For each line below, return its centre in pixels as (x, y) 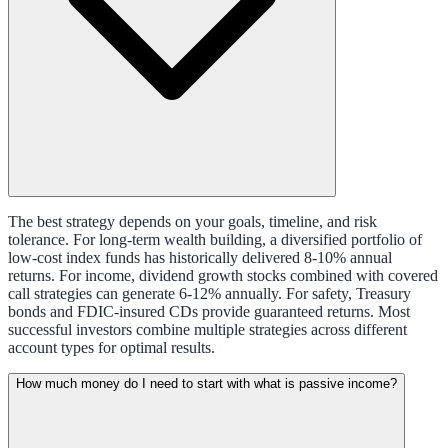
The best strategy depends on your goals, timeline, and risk (192, 221)
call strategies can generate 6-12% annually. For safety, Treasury (209, 293)
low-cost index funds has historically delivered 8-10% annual (200, 257)
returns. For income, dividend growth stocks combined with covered (223, 275)
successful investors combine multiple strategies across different (207, 329)
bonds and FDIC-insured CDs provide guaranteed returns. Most (209, 311)
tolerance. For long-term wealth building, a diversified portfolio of (215, 239)
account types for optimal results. (111, 347)
